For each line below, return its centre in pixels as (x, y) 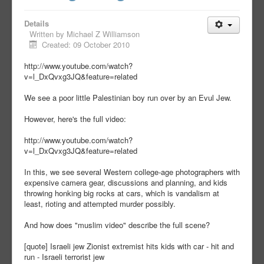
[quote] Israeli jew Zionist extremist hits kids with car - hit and (129, 246)
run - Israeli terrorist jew (64, 257)
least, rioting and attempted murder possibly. (100, 204)
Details (37, 24)
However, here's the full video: (75, 119)
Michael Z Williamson (103, 34)
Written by (48, 34)
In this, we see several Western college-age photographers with (132, 172)
